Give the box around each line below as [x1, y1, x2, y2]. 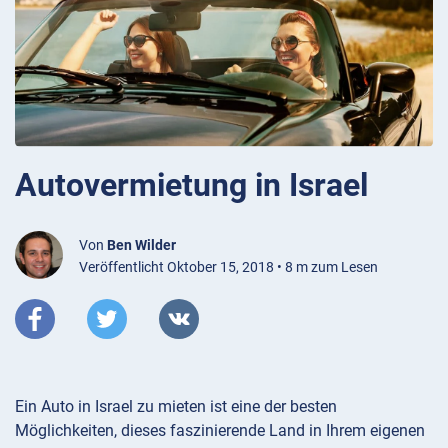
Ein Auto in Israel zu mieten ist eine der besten [15, 396, 337, 416]
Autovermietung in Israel [15, 165, 368, 204]
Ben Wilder [107, 236, 176, 253]
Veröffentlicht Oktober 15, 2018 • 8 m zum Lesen [79, 258, 378, 275]
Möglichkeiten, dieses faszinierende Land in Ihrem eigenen [15, 420, 425, 440]
